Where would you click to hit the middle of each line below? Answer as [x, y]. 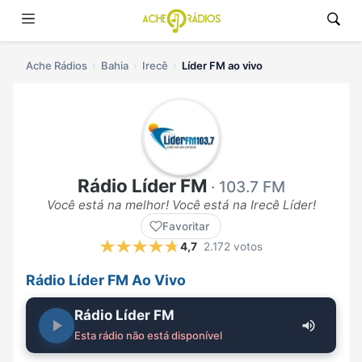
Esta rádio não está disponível [148, 336]
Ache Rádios [57, 65]
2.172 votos [233, 247]
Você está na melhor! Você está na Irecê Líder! [181, 205]
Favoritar [186, 227]
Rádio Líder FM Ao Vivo [106, 280]
